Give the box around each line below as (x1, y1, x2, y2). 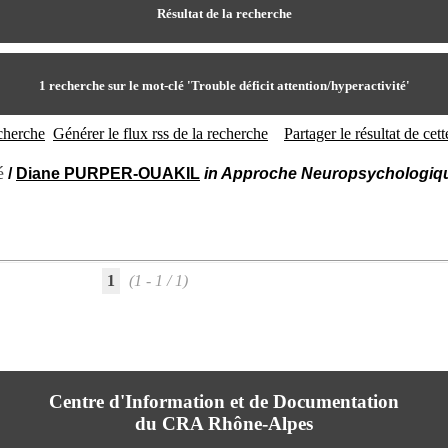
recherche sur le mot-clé (45, 78, 187, 93)
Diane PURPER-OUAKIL (16, 165, 200, 182)
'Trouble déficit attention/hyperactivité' (186, 78, 410, 93)
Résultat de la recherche (156, 6, 292, 21)
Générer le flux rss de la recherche (53, 125, 268, 142)
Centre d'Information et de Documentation (49, 391, 399, 412)
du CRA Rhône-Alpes (135, 413, 313, 434)
